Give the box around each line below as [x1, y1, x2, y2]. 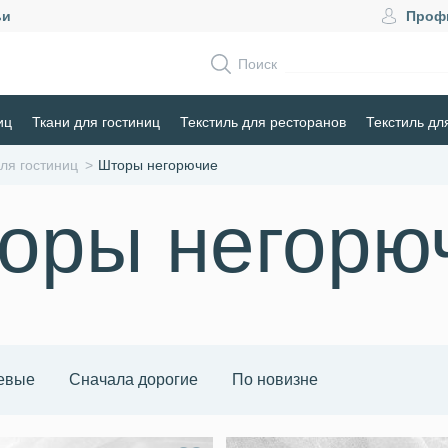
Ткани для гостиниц [32, 114, 160, 130]
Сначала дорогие [69, 371, 198, 388]
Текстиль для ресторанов [180, 114, 346, 130]
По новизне [232, 371, 318, 388]
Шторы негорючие [98, 157, 218, 173]
